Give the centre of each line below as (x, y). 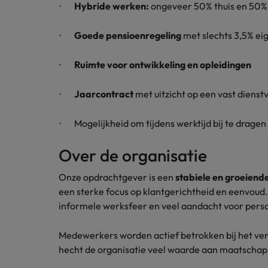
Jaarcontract (104, 94)
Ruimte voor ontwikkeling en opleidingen (163, 65)
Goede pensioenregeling (128, 35)
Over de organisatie (133, 155)
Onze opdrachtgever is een (117, 177)
